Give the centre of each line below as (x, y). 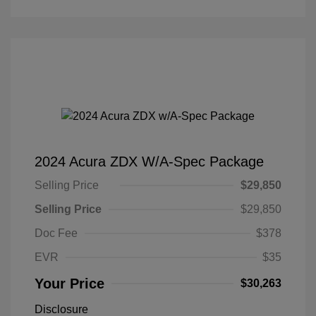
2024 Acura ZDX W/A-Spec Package (149, 161)
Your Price (69, 283)
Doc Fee (56, 233)
